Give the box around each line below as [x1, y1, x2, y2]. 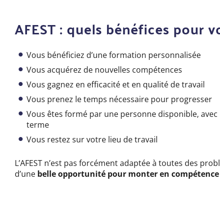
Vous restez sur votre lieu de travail [27, 134, 158, 145]
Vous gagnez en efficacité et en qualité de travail [27, 79, 205, 90]
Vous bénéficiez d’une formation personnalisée [27, 50, 201, 61]
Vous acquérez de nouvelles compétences [27, 64, 183, 76]
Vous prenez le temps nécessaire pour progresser [27, 94, 213, 105]
